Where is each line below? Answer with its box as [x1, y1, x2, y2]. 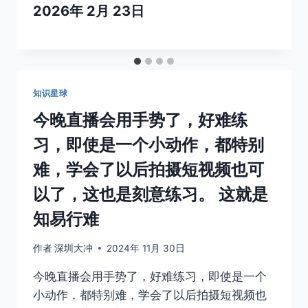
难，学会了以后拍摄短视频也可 [33, 159, 264, 180]
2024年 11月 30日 [107, 242, 186, 254]
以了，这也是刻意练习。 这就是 [33, 184, 268, 205]
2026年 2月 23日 [33, 3, 144, 20]
